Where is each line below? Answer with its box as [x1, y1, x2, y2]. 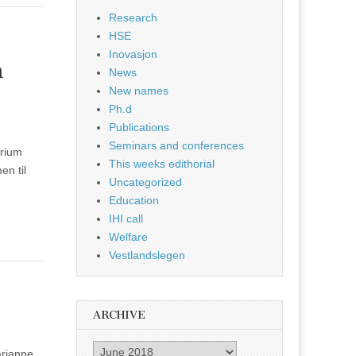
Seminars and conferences [109, 139, 244, 153]
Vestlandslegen [109, 249, 185, 262]
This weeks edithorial [109, 157, 215, 171]
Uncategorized [109, 176, 182, 189]
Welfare [109, 230, 148, 244]
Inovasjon [109, 48, 157, 61]
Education [109, 194, 159, 207]
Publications [109, 121, 169, 134]
